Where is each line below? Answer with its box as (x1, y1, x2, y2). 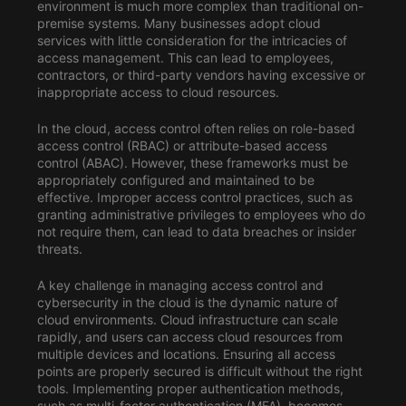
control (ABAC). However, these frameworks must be (36, 155, 348, 171)
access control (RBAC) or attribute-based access (36, 138, 327, 154)
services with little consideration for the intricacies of (36, 33, 347, 49)
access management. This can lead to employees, (36, 50, 333, 66)
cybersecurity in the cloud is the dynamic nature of (36, 295, 338, 311)
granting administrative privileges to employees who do (36, 207, 365, 223)
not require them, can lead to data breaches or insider (36, 224, 356, 240)
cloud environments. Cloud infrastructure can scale (36, 312, 338, 328)
